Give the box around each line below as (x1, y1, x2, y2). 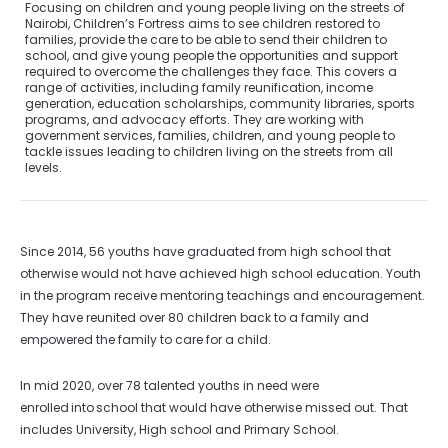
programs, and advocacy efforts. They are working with (25, 111, 364, 129)
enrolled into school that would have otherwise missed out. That (20, 399, 408, 417)
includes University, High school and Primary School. (20, 421, 339, 439)
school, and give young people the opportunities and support (25, 47, 398, 65)
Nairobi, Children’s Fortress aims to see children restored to (25, 15, 380, 33)
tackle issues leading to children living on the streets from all (25, 143, 393, 161)
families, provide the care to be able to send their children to (25, 31, 387, 49)
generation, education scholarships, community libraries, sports (25, 95, 415, 113)
